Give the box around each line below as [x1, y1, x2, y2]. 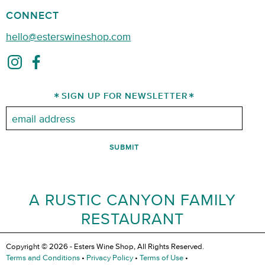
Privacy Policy [86, 251, 133, 263]
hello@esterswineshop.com [6, 28, 131, 44]
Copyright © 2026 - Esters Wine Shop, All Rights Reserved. [6, 240, 204, 251]
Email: [5, 105, 32, 121]
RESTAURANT [81, 206, 184, 229]
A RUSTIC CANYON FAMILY [29, 188, 236, 210]
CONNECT [6, 9, 59, 22]
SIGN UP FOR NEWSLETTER [61, 90, 188, 102]
